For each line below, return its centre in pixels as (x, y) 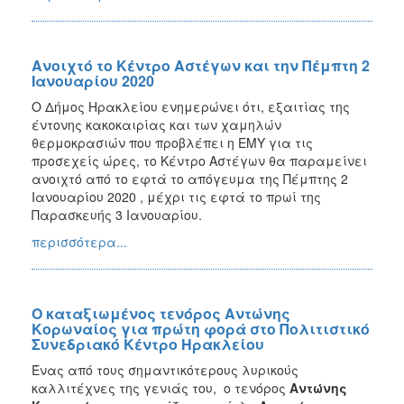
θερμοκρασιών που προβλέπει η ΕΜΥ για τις (172, 142)
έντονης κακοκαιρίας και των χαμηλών (156, 124)
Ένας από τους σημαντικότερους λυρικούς (165, 369)
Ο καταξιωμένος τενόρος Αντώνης (161, 313)
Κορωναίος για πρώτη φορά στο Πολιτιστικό (201, 328)
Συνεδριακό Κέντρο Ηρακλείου (148, 344)
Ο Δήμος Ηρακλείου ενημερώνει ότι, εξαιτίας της (191, 106)
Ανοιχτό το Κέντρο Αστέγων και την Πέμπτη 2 (201, 65)
